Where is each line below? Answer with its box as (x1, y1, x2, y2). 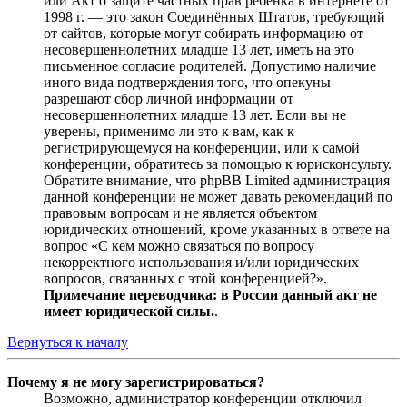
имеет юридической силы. (44, 303, 214, 320)
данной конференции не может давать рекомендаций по (44, 189, 392, 205)
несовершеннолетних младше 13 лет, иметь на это (44, 42, 354, 58)
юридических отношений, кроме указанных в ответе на (44, 222, 390, 238)
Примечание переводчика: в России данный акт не (44, 287, 377, 303)
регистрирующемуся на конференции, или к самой (44, 140, 360, 156)
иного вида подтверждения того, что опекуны (44, 74, 331, 91)
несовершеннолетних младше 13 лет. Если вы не (44, 107, 346, 124)
